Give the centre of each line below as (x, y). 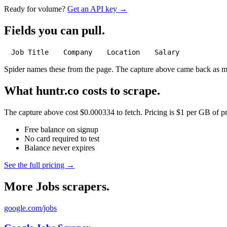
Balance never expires (60, 148)
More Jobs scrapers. (57, 186)
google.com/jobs (30, 208)
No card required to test (62, 139)
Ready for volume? (35, 9)
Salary (167, 52)
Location (123, 52)
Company (78, 52)
